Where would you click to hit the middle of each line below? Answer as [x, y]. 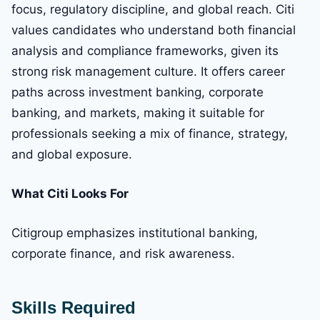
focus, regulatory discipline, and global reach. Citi [153, 10]
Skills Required [74, 308]
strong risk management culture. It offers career [148, 72]
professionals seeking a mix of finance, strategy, [150, 134]
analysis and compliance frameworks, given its [145, 51]
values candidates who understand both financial [154, 30]
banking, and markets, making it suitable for [138, 113]
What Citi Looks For [70, 194]
